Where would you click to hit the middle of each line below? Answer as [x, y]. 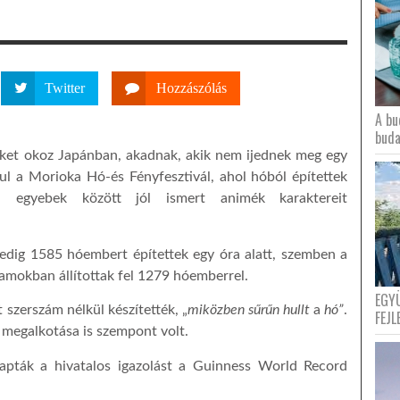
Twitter [65, 88]
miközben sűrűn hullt [249, 310]
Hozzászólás [192, 88]
